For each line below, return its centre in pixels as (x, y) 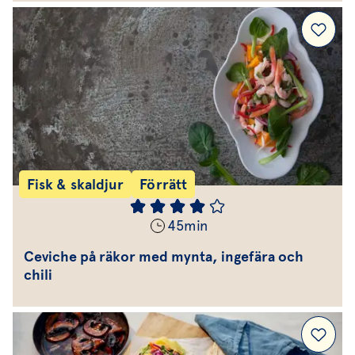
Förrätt (163, 185)
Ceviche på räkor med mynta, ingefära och (164, 257)
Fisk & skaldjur (76, 185)
